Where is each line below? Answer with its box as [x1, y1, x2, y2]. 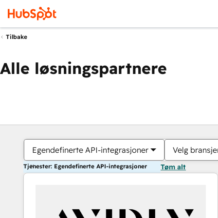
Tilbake [6, 33, 27, 41]
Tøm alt [161, 163, 186, 171]
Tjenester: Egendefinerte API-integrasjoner [23, 163, 147, 170]
